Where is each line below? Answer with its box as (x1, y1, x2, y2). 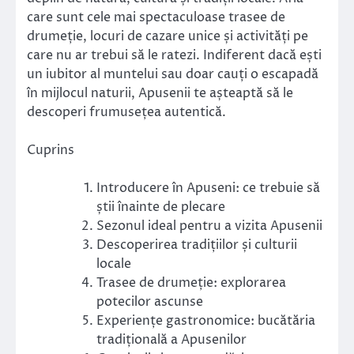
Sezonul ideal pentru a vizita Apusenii (96, 217, 322, 235)
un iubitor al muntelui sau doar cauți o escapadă (27, 65, 318, 83)
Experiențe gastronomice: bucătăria (96, 312, 315, 330)
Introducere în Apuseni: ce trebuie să (96, 179, 320, 198)
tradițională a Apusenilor (96, 331, 247, 349)
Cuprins (27, 141, 74, 160)
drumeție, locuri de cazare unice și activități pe (27, 27, 308, 45)
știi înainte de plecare (96, 198, 225, 217)
